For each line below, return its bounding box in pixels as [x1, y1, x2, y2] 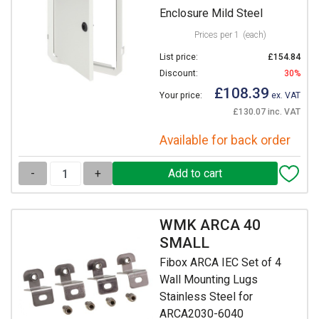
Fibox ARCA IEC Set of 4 [159, 256, 281, 270]
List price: [159, 52, 198, 63]
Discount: [159, 68, 198, 79]
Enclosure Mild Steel [159, 6, 263, 21]
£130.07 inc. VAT [233, 107, 300, 117]
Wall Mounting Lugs [159, 273, 258, 287]
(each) [242, 30, 266, 41]
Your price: [159, 90, 202, 101]
